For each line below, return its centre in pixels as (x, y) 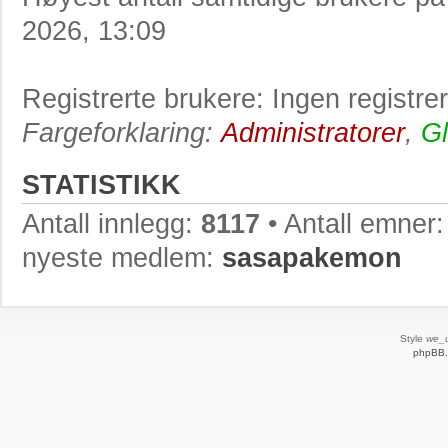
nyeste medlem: (122, 257)
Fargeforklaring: (121, 132)
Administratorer (313, 132)
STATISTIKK (101, 184)
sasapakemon (312, 257)
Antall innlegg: (111, 223)
